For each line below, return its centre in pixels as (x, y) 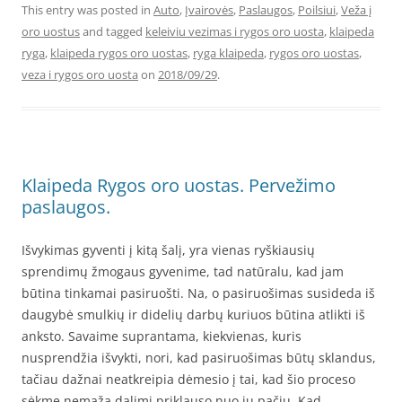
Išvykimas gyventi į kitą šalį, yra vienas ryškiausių (168, 249)
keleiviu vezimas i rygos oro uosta (235, 31)
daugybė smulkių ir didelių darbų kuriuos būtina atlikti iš (193, 314)
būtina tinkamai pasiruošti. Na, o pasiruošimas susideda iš (198, 293)
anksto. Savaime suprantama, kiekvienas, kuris (162, 336)
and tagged (113, 31)
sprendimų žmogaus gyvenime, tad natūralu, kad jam (183, 271)
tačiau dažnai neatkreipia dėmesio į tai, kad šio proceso (188, 379)
